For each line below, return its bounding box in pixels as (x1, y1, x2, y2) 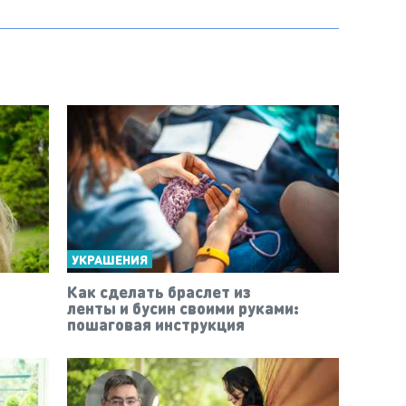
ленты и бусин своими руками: (67, 297, 299, 319)
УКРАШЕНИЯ (72, 251, 148, 268)
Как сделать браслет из (67, 281, 251, 303)
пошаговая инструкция (67, 314, 245, 335)
